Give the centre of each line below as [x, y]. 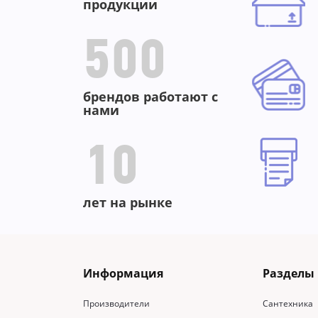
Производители [116, 304]
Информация [123, 274]
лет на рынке [128, 203]
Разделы [289, 274]
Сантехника [288, 304]
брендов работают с [150, 97]
